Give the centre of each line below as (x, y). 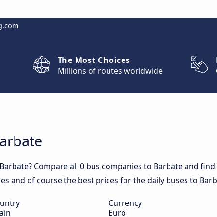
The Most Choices (94, 60)
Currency (125, 203)
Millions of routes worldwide (110, 71)
